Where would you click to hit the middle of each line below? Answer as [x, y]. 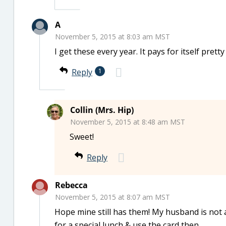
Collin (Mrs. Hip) [102, 110]
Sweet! [82, 137]
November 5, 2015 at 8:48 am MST [128, 122]
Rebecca [71, 185]
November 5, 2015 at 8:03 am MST [112, 37]
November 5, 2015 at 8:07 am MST [112, 197]
